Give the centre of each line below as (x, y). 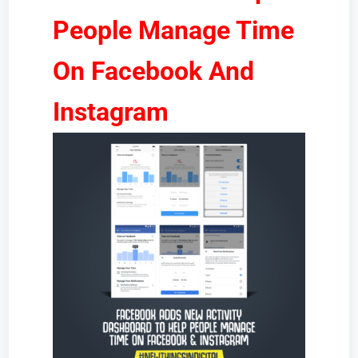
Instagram (110, 112)
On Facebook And (153, 71)
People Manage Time (173, 30)
